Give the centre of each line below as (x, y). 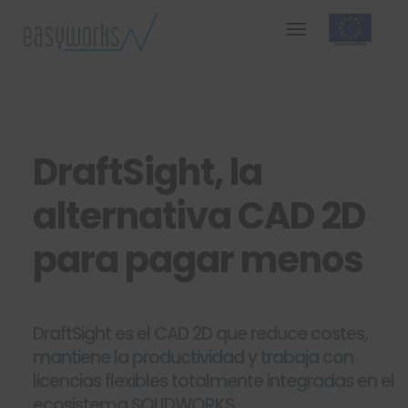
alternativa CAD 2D (199, 216)
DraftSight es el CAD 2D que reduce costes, (199, 334)
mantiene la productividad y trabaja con (193, 357)
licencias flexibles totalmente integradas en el (213, 381)
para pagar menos (198, 260)
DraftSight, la (147, 172)
